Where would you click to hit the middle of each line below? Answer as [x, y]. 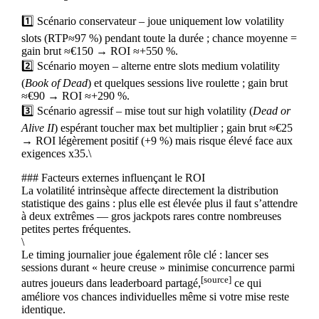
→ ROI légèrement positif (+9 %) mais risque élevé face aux [157, 141]
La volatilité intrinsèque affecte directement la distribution [150, 191]
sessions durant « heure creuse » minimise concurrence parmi [158, 268]
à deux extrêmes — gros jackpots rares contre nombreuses [151, 216]
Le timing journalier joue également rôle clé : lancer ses [145, 255]
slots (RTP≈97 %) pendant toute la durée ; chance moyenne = [159, 38]
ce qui [246, 283]
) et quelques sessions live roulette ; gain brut [187, 83]
